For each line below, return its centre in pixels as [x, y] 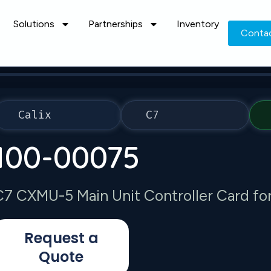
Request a [61, 238]
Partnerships [115, 24]
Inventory [198, 24]
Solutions [34, 24]
